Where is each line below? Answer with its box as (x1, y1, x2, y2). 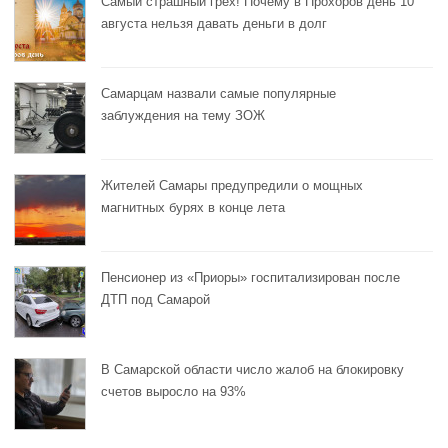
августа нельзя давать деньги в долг (101, 15, 327, 31)
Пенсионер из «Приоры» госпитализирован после (101, 269, 400, 285)
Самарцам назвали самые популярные (101, 85, 336, 101)
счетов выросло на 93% (101, 383, 246, 399)
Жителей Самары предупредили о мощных (101, 177, 363, 193)
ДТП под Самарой (101, 291, 210, 307)
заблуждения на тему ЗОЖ (101, 107, 265, 123)
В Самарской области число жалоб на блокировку (101, 361, 404, 377)
